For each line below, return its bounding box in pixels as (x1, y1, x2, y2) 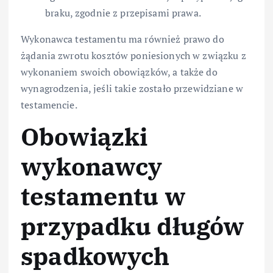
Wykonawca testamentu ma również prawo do (21, 32, 224, 46)
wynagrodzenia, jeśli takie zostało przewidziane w (21, 81, 243, 95)
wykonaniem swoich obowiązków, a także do (21, 65, 218, 79)
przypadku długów (21, 210, 245, 242)
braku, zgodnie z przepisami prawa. (45, 5, 201, 19)
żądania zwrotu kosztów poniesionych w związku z (21, 48, 246, 62)
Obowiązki (21, 120, 148, 152)
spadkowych (21, 239, 170, 272)
